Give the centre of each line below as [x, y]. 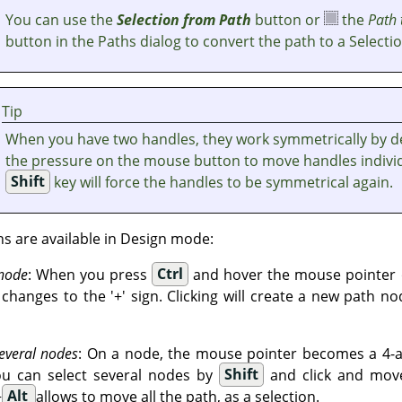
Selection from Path [184, 19]
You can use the [61, 19]
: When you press [90, 274]
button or [288, 19]
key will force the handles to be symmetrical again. [221, 182]
